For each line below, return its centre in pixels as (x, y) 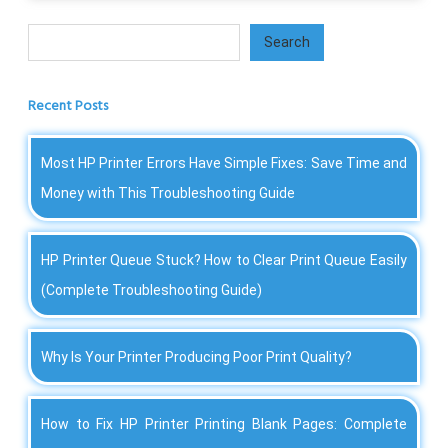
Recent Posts (68, 106)
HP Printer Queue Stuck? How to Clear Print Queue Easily (224, 259)
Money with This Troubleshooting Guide (168, 192)
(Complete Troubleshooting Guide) (151, 289)
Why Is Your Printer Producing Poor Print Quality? (196, 356)
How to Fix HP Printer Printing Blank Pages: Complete (224, 423)
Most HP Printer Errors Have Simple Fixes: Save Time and (224, 162)
